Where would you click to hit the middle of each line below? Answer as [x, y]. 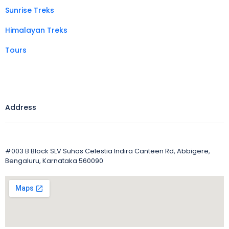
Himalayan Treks [36, 30]
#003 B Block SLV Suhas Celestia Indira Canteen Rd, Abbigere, [108, 151]
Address [21, 107]
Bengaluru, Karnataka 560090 [54, 161]
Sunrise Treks [30, 10]
